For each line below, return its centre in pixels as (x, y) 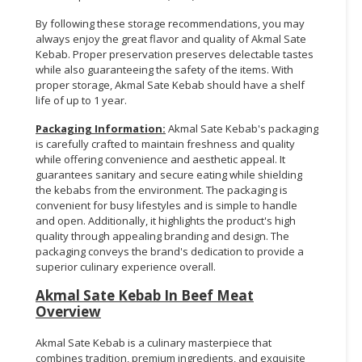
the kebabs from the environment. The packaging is (162, 189)
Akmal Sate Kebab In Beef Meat (145, 295)
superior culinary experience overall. (126, 266)
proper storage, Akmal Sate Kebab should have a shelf (170, 84)
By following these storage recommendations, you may (170, 23)
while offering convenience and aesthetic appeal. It (160, 159)
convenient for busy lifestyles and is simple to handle (166, 205)
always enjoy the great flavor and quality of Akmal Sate (171, 38)
